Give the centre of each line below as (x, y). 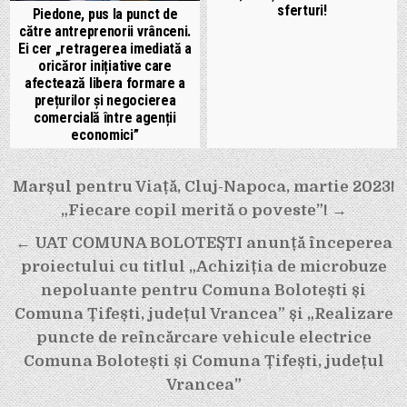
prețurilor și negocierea (105, 100)
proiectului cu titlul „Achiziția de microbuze (203, 266)
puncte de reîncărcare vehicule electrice (203, 337)
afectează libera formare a (105, 83)
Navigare (62, 186)
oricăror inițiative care (105, 65)
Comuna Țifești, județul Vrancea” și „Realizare (203, 313)
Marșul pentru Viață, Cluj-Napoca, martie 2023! (203, 186)
